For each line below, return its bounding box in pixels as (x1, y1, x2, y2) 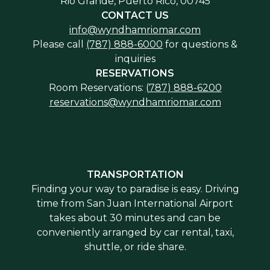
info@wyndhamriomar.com (69, 24, 201, 36)
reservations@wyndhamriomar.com (49, 96, 221, 108)
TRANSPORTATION (86, 169, 184, 181)
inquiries (115, 53, 155, 65)
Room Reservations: (48, 82, 146, 94)
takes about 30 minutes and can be (49, 212, 221, 224)
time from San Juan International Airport (37, 198, 233, 210)
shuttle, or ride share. (84, 241, 186, 253)
